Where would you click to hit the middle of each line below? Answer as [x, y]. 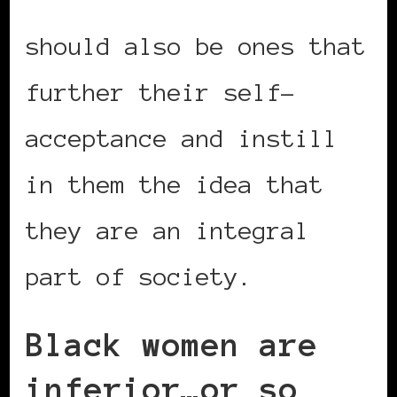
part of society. [139, 277]
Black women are [172, 345]
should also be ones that [196, 47]
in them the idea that [175, 185]
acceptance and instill [182, 139]
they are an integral [167, 231]
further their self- [160, 93]
